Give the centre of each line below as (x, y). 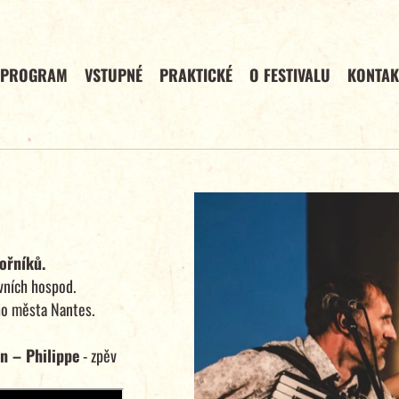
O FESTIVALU (289, 74)
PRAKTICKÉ (196, 74)
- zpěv (98, 355)
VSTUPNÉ (114, 74)
